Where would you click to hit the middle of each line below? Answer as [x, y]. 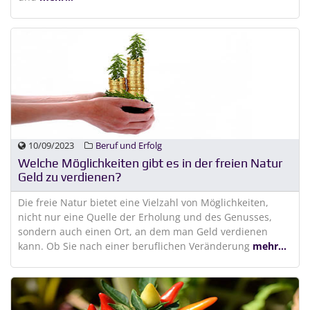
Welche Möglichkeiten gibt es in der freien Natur [150, 163]
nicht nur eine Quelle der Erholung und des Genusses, [145, 217]
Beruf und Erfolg [129, 145]
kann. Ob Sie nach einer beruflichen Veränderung [135, 246]
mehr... [270, 246]
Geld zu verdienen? [70, 177]
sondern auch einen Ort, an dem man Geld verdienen [143, 231]
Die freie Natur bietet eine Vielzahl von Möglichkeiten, [143, 202]
